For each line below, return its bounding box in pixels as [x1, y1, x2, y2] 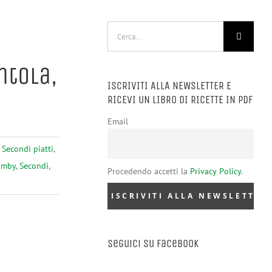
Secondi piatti [2, 143, 53, 154]
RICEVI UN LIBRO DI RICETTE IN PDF [107, 93, 253, 106]
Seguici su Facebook [107, 237, 199, 251]
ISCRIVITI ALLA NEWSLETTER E [107, 79, 231, 92]
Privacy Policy [190, 165, 241, 177]
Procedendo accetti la [107, 165, 190, 177]
